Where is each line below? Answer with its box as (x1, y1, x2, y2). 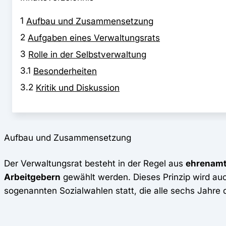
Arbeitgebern (4, 172, 61, 183)
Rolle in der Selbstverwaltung (28, 49, 146, 60)
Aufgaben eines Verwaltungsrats (28, 32, 160, 43)
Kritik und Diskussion (36, 82, 120, 93)
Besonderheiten (33, 66, 97, 77)
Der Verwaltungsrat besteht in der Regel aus (4, 158, 186, 169)
